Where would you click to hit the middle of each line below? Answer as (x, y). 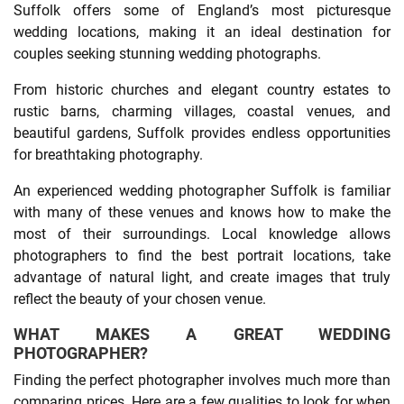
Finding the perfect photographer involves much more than (202, 380)
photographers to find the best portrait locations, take (202, 255)
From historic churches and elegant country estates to (202, 89)
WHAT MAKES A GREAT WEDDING (202, 334)
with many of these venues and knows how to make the (202, 212)
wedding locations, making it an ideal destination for (202, 32)
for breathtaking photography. (108, 154)
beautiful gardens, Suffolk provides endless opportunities (202, 133)
